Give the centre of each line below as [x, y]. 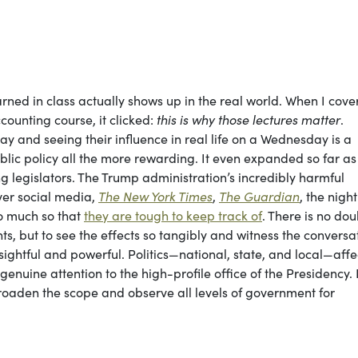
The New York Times [155, 196]
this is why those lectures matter [249, 119]
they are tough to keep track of [173, 215]
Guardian [272, 196]
